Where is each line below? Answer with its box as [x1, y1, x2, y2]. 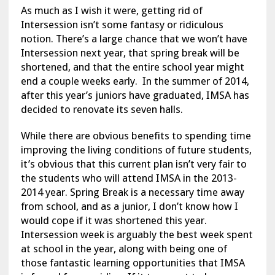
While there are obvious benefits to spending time [20, 130, 251, 142]
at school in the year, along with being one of [20, 242, 227, 255]
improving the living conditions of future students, [20, 144, 252, 157]
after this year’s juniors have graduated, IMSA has [20, 89, 249, 102]
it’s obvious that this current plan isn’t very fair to [20, 158, 247, 171]
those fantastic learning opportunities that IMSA [20, 257, 245, 269]
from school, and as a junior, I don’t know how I [20, 200, 238, 213]
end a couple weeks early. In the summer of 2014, [20, 75, 249, 88]
